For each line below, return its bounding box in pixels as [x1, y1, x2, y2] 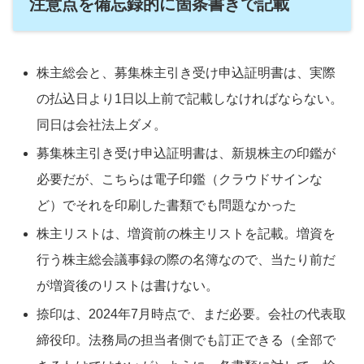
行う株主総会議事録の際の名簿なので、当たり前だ [37, 253, 336, 267]
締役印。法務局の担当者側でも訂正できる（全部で [37, 333, 336, 348]
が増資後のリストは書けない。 [37, 279, 219, 293]
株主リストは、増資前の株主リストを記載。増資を [37, 227, 336, 241]
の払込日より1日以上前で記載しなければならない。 [37, 91, 344, 106]
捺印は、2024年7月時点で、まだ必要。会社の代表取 [37, 307, 347, 322]
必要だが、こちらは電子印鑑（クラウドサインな [37, 171, 323, 186]
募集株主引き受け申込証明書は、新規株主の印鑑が [37, 145, 336, 160]
